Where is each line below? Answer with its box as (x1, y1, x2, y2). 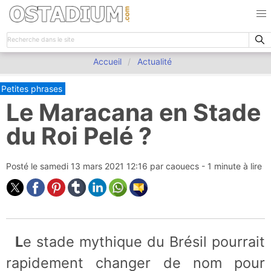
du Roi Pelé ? (6, 122, 152, 150)
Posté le (6, 161, 40, 171)
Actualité (137, 56, 172, 67)
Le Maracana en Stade (6, 98, 261, 126)
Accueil (93, 56, 122, 67)
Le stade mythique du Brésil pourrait (15, 233, 23, 250)
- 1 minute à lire (201, 161, 262, 171)
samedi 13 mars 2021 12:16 (40, 161, 150, 171)
